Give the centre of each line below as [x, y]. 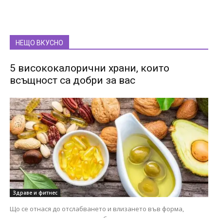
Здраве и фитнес [35, 192]
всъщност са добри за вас [73, 80]
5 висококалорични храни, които [90, 68]
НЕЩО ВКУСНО [39, 43]
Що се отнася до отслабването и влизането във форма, [97, 209]
